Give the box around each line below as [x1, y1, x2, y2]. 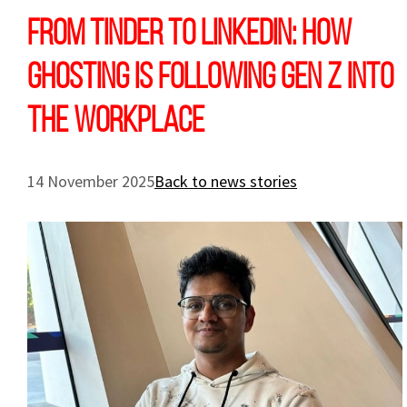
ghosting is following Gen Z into [27, 56, 393, 95]
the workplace [27, 100, 204, 139]
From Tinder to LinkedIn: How [27, 13, 352, 52]
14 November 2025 [27, 171, 154, 192]
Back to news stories [154, 171, 297, 192]
